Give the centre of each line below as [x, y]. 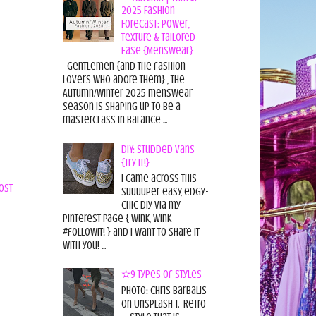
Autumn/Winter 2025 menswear [127, 93]
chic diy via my [151, 205]
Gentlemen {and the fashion [124, 67]
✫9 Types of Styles [161, 275]
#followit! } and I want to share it [131, 232]
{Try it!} [135, 163]
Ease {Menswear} [157, 51]
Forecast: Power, [155, 24]
